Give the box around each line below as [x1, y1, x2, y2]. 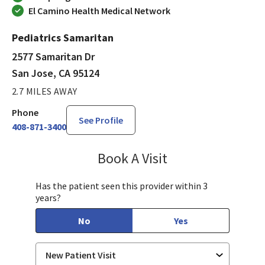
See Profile [79, 114, 123, 126]
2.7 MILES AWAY [12, 85, 77, 97]
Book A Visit [98, 148, 167, 167]
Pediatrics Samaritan [12, 30, 114, 44]
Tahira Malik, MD [167, 149, 245, 163]
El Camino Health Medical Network [28, 4, 170, 17]
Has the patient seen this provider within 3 [35, 179, 208, 192]
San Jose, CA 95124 [12, 66, 99, 80]
